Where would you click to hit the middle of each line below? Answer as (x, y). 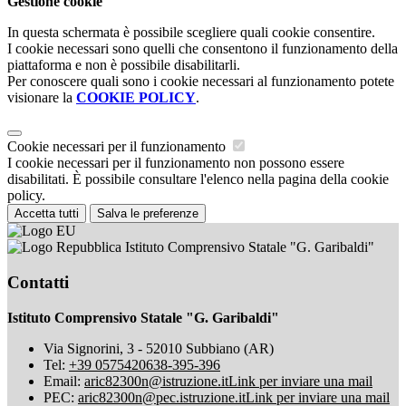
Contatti (38, 282)
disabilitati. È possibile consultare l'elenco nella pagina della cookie (198, 179)
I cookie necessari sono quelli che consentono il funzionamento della (203, 49)
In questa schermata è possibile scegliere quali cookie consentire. (191, 33)
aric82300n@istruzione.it (156, 381)
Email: (64, 381)
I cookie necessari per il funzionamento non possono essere (176, 163)
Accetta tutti (47, 214)
